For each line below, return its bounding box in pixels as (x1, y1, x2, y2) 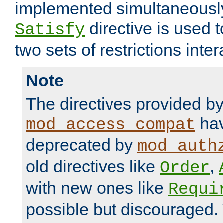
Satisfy (15, 20, 85, 40)
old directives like (26, 157, 160, 176)
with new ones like (26, 178, 168, 198)
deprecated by (26, 135, 137, 155)
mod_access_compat (26, 115, 195, 135)
